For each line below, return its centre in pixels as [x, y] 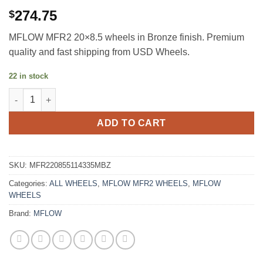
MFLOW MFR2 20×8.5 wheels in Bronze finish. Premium [127, 37]
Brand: [21, 214]
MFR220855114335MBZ [70, 166]
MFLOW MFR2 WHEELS [145, 184]
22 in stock [28, 76]
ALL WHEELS [73, 184]
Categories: [29, 184]
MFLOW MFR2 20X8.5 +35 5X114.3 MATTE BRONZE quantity [127, 94]
